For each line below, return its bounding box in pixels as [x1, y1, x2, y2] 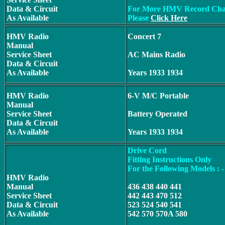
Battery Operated [128, 109, 187, 118]
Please [128, 14, 149, 22]
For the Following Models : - [128, 164, 224, 173]
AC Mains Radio [128, 50, 185, 59]
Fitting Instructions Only [128, 155, 211, 164]
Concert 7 [128, 32, 161, 41]
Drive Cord [128, 146, 167, 155]
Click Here [151, 14, 187, 22]
